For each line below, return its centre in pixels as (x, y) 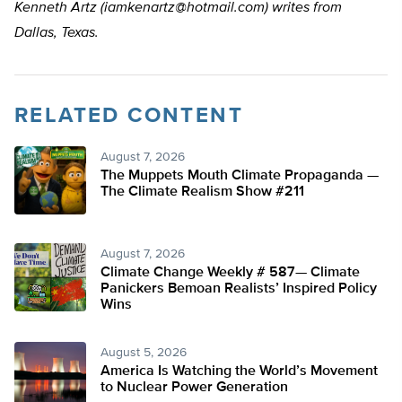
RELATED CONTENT (129, 116)
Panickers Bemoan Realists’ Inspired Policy (239, 289)
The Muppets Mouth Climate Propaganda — (240, 176)
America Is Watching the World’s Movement (239, 372)
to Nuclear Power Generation (194, 388)
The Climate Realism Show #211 (202, 192)
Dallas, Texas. (57, 34)
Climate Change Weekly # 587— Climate (230, 273)
